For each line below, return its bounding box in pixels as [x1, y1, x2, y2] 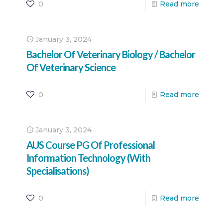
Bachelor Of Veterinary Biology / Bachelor [26, 48, 195, 60]
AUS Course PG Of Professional [26, 138, 155, 151]
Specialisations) [26, 164, 89, 177]
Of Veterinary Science [26, 61, 115, 73]
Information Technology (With [26, 151, 150, 164]
